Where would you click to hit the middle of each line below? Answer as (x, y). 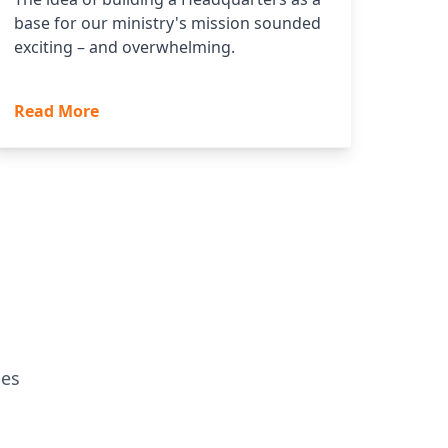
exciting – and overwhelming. (125, 47)
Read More (57, 111)
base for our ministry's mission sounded (168, 23)
